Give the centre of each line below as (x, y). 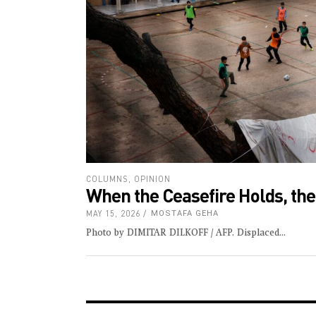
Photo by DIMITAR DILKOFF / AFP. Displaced (183, 233)
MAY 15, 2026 (113, 214)
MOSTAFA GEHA (185, 214)
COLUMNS (107, 179)
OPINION (152, 179)
